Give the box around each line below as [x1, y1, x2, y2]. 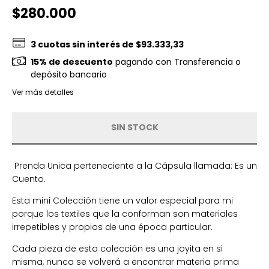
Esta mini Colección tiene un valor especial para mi [12, 194, 233, 207]
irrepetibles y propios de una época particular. [12, 220, 213, 233]
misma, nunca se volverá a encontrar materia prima [12, 255, 239, 268]
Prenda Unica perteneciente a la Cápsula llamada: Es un [12, 159, 257, 172]
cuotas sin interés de [38, 38, 136, 50]
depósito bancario [31, 68, 107, 80]
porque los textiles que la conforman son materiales [12, 207, 238, 220]
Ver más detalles [12, 86, 74, 97]
